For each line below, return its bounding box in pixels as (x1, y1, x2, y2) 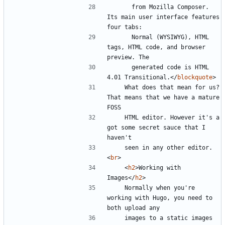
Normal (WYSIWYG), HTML (110, 33, 132, 41)
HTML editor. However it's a (110, 114, 125, 121)
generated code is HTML (110, 63, 132, 71)
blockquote (177, 73, 212, 81)
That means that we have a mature (107, 93, 219, 101)
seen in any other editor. (125, 144, 212, 151)
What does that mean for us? (110, 83, 125, 91)
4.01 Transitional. (107, 73, 170, 81)
